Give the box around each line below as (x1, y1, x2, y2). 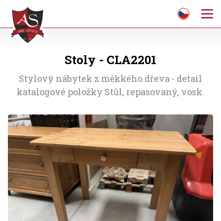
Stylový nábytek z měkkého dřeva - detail (19, 73, 202, 84)
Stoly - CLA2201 (65, 52, 156, 68)
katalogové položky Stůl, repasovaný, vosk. (17, 86, 204, 98)
